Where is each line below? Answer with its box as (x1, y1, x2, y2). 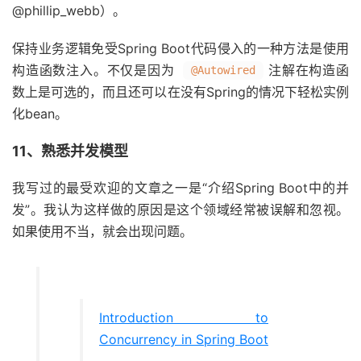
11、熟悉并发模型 (12, 143, 128, 160)
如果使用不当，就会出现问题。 (12, 223, 193, 239)
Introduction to (99, 309, 268, 326)
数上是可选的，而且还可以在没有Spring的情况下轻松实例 (12, 84, 349, 100)
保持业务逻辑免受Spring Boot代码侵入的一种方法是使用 (12, 40, 349, 56)
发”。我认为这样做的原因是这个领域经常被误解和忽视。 (12, 201, 349, 218)
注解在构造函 (268, 62, 350, 78)
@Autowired (191, 64, 256, 77)
